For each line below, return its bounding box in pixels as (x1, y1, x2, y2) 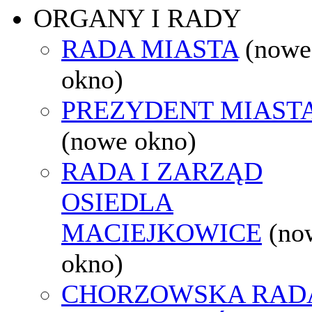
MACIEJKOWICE (61, 217, 262, 247)
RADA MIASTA (61, 33, 238, 63)
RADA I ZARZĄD (61, 156, 263, 186)
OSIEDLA (61, 187, 173, 217)
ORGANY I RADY (33, 3, 241, 33)
